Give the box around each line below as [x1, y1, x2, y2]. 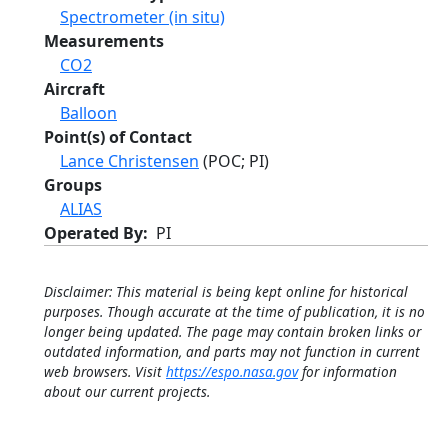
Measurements [44, 30, 164, 52]
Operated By [44, 222, 143, 244]
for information [298, 362, 397, 381]
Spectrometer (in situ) [60, 6, 225, 28]
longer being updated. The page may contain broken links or [44, 322, 421, 341]
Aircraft [44, 78, 105, 100]
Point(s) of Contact [44, 126, 192, 148]
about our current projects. [44, 382, 210, 401]
